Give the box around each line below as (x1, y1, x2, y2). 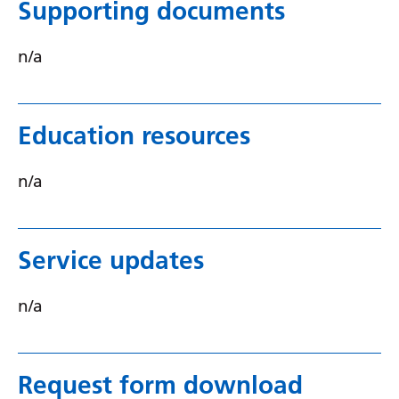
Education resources (18, 120, 250, 151)
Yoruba (206, 48, 264, 69)
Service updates (18, 245, 204, 275)
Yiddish (206, 13, 264, 34)
